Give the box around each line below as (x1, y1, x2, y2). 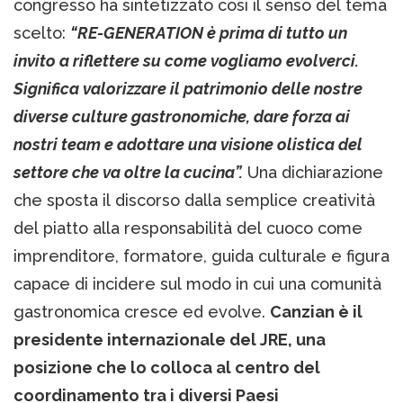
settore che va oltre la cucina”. (13, 162, 243, 182)
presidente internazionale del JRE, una (13, 329, 326, 349)
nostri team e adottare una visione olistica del (13, 134, 363, 154)
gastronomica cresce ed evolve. (13, 301, 270, 321)
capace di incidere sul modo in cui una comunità (13, 273, 381, 293)
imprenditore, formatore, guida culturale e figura (13, 246, 390, 265)
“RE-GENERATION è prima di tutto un (70, 22, 347, 42)
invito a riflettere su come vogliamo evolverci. (13, 50, 359, 70)
